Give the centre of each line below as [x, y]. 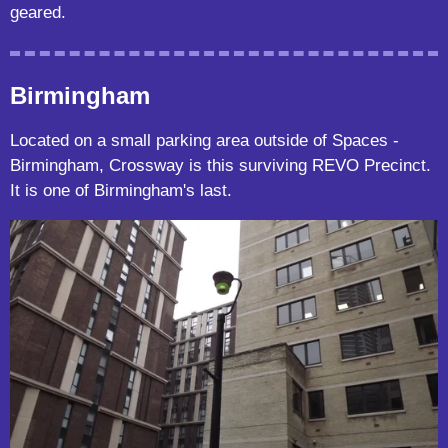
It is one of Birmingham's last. [121, 189]
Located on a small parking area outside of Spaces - [204, 139]
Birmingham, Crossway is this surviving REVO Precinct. [220, 164]
